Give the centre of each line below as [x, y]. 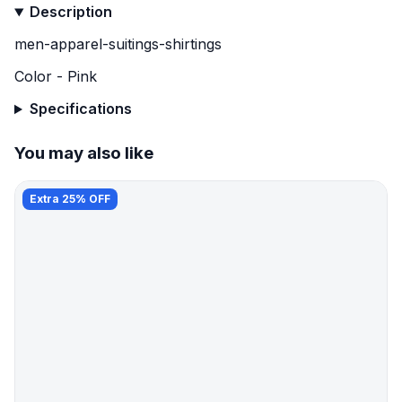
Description [70, 12]
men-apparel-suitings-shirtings [118, 44]
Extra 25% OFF [70, 198]
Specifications [80, 109]
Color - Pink [56, 77]
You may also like [84, 153]
